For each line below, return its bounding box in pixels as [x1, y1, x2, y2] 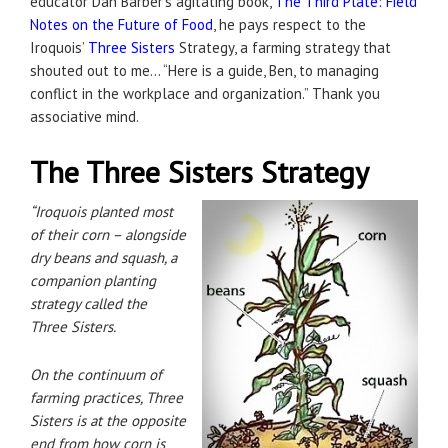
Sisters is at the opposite [30, 411, 186, 430]
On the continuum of [30, 365, 162, 384]
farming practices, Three [30, 388, 183, 407]
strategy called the [30, 294, 147, 313]
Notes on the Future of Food [30, 15, 213, 34]
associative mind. [30, 107, 139, 126]
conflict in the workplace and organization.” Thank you [30, 84, 380, 103]
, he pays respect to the [213, 15, 366, 34]
